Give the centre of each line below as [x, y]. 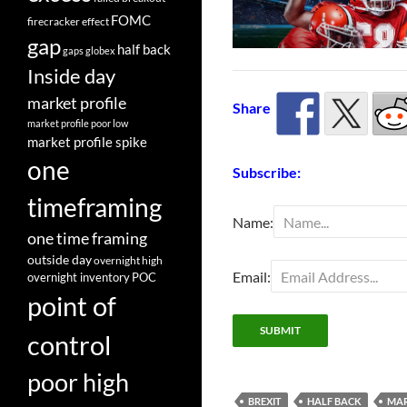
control [69, 345]
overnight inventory [79, 277]
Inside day [71, 76]
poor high [78, 382]
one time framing [87, 238]
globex [100, 50]
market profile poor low [78, 123]
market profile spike [87, 142]
